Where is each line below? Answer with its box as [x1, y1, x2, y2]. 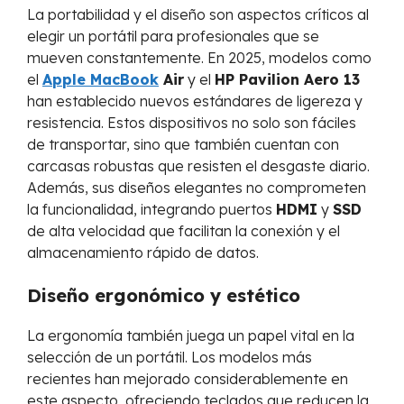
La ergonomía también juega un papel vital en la [27, 326, 354, 345]
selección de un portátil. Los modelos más [27, 348, 312, 367]
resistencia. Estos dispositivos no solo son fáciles [27, 114, 356, 133]
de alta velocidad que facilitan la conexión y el [27, 222, 340, 241]
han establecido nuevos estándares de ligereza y [27, 92, 363, 111]
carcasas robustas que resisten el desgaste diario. [27, 157, 370, 176]
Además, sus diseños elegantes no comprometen [27, 179, 366, 197]
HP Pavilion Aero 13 [215, 70, 360, 89]
